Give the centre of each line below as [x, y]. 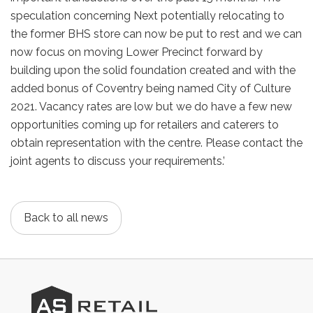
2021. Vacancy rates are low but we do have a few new [151, 106]
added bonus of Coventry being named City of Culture [151, 88]
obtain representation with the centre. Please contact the [156, 143]
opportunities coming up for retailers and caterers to [145, 124]
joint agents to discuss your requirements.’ [118, 161]
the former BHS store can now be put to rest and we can [156, 34]
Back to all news [66, 217]
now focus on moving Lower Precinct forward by [137, 52]
